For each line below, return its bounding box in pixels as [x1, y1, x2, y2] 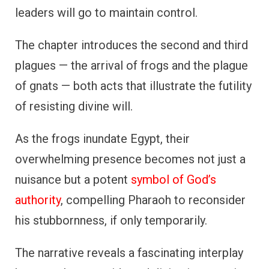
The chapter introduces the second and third [15, 37, 248, 52]
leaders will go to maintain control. [15, 5, 198, 20]
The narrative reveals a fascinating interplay [15, 245, 243, 260]
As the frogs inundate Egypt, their [15, 131, 190, 146]
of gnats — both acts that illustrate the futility [15, 78, 252, 93]
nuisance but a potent [15, 172, 131, 187]
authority [15, 192, 61, 207]
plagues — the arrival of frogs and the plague [15, 58, 248, 73]
